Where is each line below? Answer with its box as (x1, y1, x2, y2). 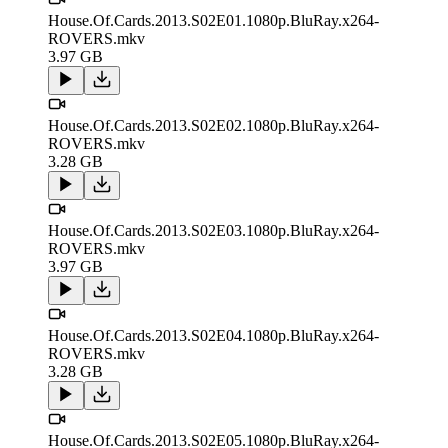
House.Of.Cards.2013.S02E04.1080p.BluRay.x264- (48, 327, 379, 345)
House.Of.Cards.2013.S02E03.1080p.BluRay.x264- (48, 222, 379, 240)
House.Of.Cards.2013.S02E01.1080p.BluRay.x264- (48, 12, 379, 30)
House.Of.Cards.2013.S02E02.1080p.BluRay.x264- (48, 117, 379, 135)
